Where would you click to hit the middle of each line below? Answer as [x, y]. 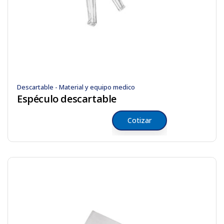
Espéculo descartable [67, 99]
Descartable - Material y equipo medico [76, 87]
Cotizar [139, 120]
